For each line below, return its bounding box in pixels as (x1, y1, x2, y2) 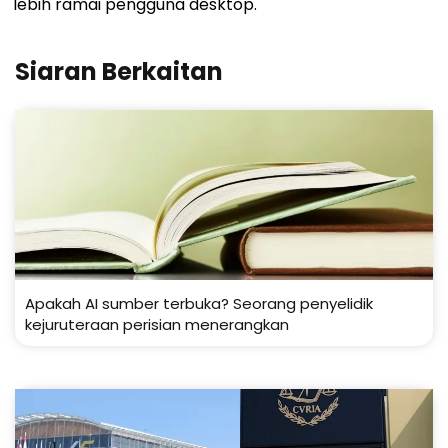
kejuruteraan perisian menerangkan (25, 314, 289, 336)
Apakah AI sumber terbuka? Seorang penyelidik (25, 293, 373, 315)
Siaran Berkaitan (15, 55, 223, 89)
